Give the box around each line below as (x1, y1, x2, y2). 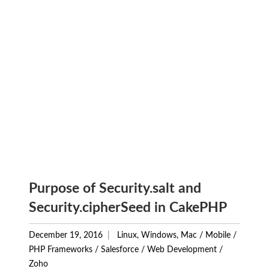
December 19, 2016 (29, 231, 103, 240)
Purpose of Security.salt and (29, 181, 201, 195)
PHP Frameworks (29, 245, 92, 254)
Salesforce (101, 245, 139, 254)
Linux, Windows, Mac (117, 231, 197, 240)
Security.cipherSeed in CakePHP (29, 200, 227, 214)
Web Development (147, 245, 217, 254)
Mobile (205, 231, 231, 240)
